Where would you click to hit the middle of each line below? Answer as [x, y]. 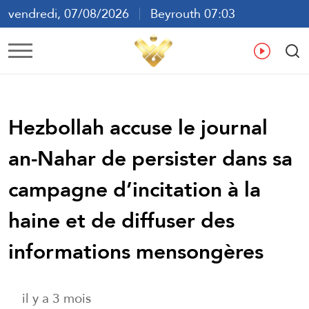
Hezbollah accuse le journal [138, 127]
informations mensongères [136, 251]
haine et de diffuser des [121, 220]
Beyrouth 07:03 [188, 13]
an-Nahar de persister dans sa [150, 158]
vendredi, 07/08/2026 [74, 13]
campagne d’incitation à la [134, 189]
